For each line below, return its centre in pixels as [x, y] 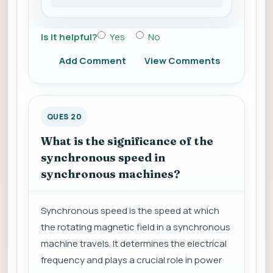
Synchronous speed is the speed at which [130, 211]
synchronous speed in [103, 158]
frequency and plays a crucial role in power [131, 260]
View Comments [183, 61]
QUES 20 [65, 117]
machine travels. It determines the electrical [134, 244]
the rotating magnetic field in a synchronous [136, 227]
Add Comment [93, 61]
